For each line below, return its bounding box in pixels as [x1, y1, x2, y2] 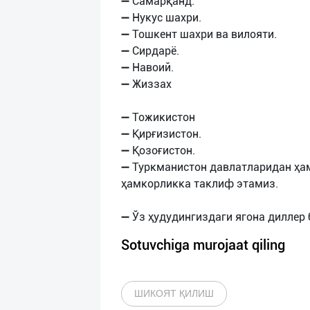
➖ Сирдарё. [121, 44, 179, 57]
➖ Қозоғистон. [121, 144, 195, 157]
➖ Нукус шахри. [121, 11, 201, 24]
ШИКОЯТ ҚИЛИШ [134, 288, 214, 299]
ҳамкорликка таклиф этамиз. [121, 177, 278, 190]
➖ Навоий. [121, 61, 174, 74]
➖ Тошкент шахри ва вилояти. [121, 28, 277, 41]
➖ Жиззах [121, 77, 172, 91]
